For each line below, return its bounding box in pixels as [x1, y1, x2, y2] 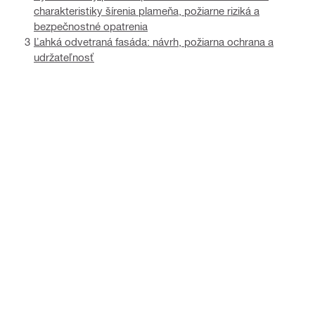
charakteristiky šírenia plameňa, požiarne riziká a [34, 4, 259, 17]
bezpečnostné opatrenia [34, 19, 148, 32]
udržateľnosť [34, 50, 94, 63]
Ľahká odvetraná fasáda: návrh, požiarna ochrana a [34, 34, 274, 48]
